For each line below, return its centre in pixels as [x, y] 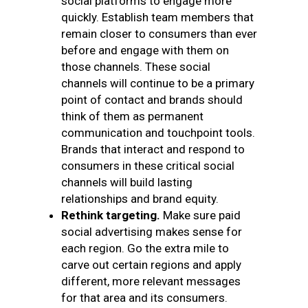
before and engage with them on [145, 50]
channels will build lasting [127, 182]
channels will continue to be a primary [158, 83]
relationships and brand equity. [141, 199]
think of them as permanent [132, 116]
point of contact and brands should [152, 100]
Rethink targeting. [112, 215]
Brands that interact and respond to [153, 149]
